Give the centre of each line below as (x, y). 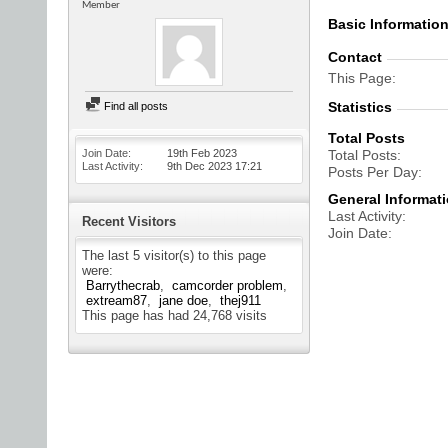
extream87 (116, 300)
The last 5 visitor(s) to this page (174, 255)
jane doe (183, 300)
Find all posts (134, 106)
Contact (355, 57)
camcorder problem (227, 285)
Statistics (360, 107)
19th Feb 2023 (202, 153)
